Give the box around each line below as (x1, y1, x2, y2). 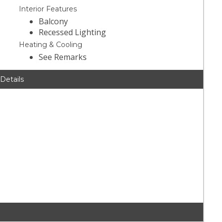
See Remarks (39, 52, 87, 63)
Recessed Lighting (39, 27, 107, 38)
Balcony (39, 16, 68, 27)
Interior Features (19, 4, 77, 14)
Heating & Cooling (19, 40, 83, 50)
